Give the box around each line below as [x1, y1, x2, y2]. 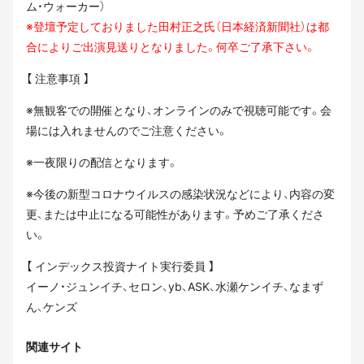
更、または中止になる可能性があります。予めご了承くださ [26, 206, 324, 221]
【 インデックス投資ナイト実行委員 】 [26, 258, 214, 273]
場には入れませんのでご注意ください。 [26, 123, 227, 137]
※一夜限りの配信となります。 [26, 154, 178, 169]
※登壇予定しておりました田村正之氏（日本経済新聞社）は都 [26, 19, 329, 33]
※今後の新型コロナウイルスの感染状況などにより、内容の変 [26, 186, 335, 201]
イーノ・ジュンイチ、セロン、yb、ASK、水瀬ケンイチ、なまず [26, 279, 323, 293]
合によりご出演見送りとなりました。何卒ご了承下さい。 [26, 39, 315, 54]
